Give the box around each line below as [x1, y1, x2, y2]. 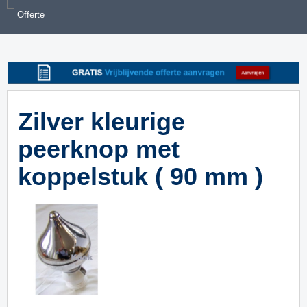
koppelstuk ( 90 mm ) [18, 162, 263, 191]
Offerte [17, 10, 45, 20]
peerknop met [18, 134, 180, 163]
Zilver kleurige [18, 107, 185, 136]
